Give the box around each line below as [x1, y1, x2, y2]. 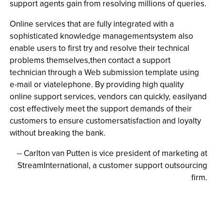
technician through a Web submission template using [10, 66, 199, 78]
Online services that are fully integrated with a [10, 18, 174, 30]
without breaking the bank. [10, 127, 106, 139]
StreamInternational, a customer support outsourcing [17, 159, 207, 171]
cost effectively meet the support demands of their [10, 103, 192, 115]
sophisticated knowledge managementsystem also [10, 30, 193, 42]
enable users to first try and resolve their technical [10, 42, 189, 54]
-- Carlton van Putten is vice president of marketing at [17, 147, 207, 159]
